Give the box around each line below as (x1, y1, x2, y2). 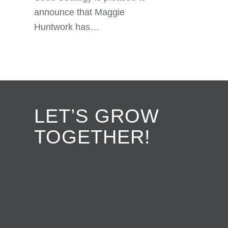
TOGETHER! (34, 126, 151, 148)
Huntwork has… (34, 22, 99, 32)
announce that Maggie (34, 7, 125, 17)
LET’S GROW (34, 105, 159, 127)
